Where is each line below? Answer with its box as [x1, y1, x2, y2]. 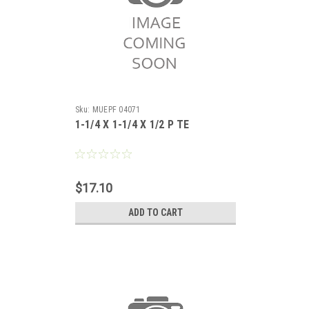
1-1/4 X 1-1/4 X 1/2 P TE [74, 118, 190, 131]
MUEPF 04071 [92, 105, 141, 114]
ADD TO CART [128, 207, 183, 218]
